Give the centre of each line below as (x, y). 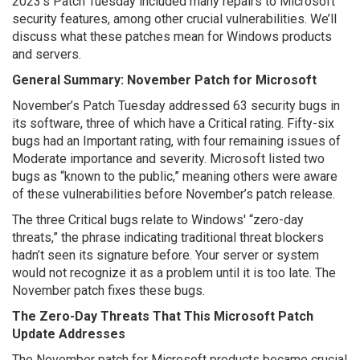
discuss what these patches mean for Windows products (172, 37)
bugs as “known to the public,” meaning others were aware (175, 176)
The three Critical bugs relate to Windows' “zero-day (158, 220)
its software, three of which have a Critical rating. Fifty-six (173, 123)
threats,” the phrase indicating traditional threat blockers (168, 237)
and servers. (47, 54)
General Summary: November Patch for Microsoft (164, 80)
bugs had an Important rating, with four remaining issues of (176, 141)
